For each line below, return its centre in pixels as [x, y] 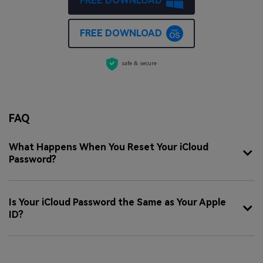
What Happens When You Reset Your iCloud [109, 147]
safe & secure [139, 63]
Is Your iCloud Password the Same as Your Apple [117, 202]
